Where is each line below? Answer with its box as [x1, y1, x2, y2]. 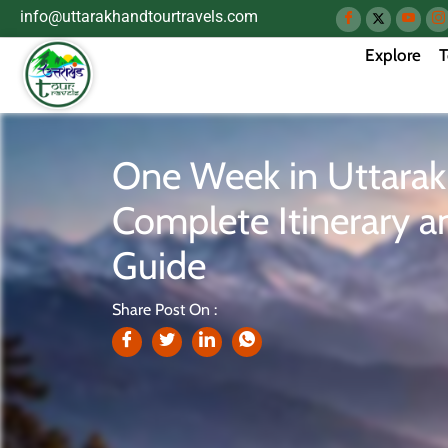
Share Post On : [112, 300, 217, 319]
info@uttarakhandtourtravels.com [20, 7, 258, 26]
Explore [364, 44, 421, 65]
